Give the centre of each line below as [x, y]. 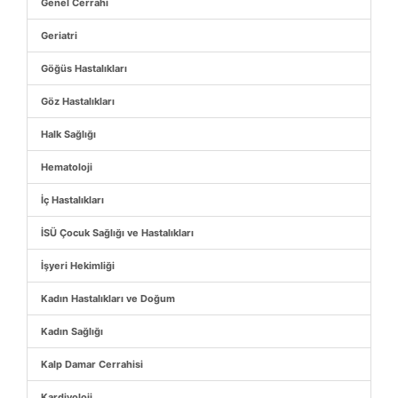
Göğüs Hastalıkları [84, 68]
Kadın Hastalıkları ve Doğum [108, 298]
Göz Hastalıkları [78, 101]
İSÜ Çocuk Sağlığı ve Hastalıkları [117, 232]
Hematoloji [67, 167]
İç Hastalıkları [72, 199]
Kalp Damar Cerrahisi [92, 364]
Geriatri [59, 35]
